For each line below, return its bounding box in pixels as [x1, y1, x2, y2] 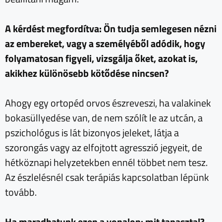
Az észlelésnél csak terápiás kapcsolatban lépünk [5, 169, 209, 185]
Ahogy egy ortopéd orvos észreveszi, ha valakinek [5, 95, 211, 111]
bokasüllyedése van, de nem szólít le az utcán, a [5, 110, 203, 126]
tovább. [5, 184, 37, 200]
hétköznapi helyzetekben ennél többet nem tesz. [5, 155, 208, 170]
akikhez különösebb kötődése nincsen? [5, 65, 169, 81]
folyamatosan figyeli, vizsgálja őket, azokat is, [5, 51, 198, 66]
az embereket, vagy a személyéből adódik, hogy [5, 36, 205, 52]
